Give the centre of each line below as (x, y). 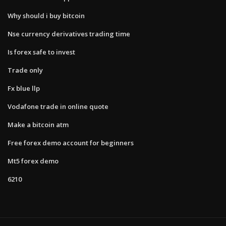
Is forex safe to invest (41, 52)
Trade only (25, 70)
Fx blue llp (24, 88)
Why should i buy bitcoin (46, 15)
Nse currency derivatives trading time (69, 34)
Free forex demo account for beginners (71, 143)
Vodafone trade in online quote (58, 106)
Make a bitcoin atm (38, 124)
